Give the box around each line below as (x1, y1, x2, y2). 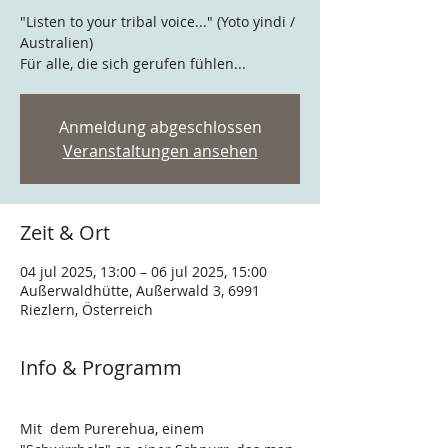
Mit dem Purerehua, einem (20, 419, 208, 438)
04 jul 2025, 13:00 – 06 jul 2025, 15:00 (20, 262, 267, 281)
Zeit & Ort (20, 219, 110, 246)
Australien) (20, 33, 93, 52)
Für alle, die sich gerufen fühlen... (20, 54, 246, 73)
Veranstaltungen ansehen (62, 140, 258, 162)
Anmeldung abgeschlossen (58, 116, 262, 138)
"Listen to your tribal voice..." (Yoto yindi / (20, 12, 295, 31)
